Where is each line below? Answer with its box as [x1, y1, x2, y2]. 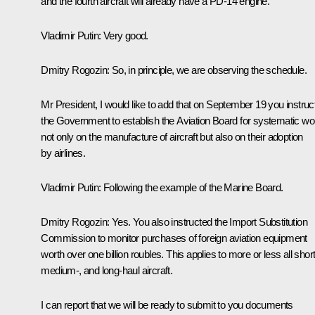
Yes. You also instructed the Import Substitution [111, 215, 307, 228]
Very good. [101, 29, 148, 41]
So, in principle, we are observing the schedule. [109, 63, 307, 76]
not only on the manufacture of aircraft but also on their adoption [41, 130, 303, 143]
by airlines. [41, 146, 86, 159]
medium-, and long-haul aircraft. [41, 264, 173, 276]
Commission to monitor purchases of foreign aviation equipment [41, 231, 307, 244]
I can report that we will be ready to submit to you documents [41, 298, 293, 311]
